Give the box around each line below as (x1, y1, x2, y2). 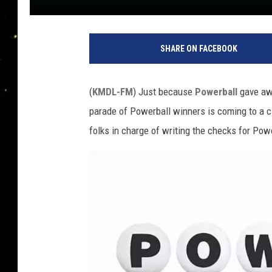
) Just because (133, 86, 195, 98)
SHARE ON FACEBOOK (160, 44, 237, 54)
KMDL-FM (92, 86, 133, 98)
